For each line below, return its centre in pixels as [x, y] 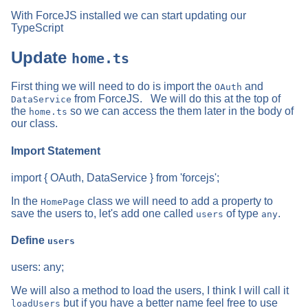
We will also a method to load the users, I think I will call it [150, 291]
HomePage [63, 201]
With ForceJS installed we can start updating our [129, 15]
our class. [34, 124]
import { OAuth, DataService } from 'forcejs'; [115, 177]
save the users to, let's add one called [103, 213]
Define [29, 241]
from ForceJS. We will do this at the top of [176, 99]
